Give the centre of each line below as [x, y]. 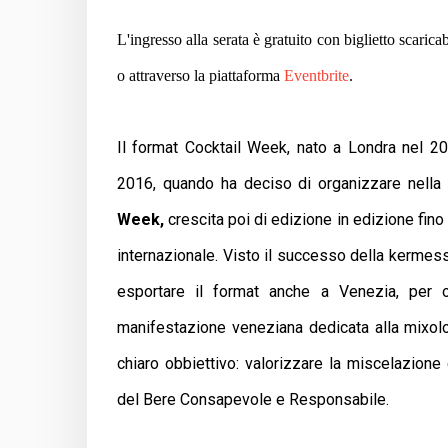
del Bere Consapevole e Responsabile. [253, 399]
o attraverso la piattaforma [200, 75]
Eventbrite [316, 75]
